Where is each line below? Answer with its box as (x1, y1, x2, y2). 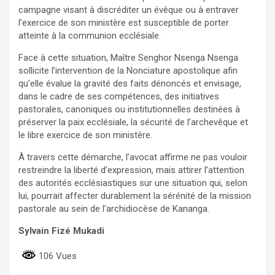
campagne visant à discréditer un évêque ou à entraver (18, 4, 239, 15)
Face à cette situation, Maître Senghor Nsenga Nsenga (18, 52, 238, 63)
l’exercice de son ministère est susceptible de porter (18, 17, 229, 28)
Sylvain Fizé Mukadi (18, 225, 104, 236)
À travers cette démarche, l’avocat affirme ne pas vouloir (18, 151, 247, 163)
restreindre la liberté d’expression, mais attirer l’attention (18, 164, 244, 176)
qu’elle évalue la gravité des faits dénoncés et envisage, (18, 77, 241, 89)
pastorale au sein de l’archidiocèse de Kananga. (18, 203, 209, 214)
